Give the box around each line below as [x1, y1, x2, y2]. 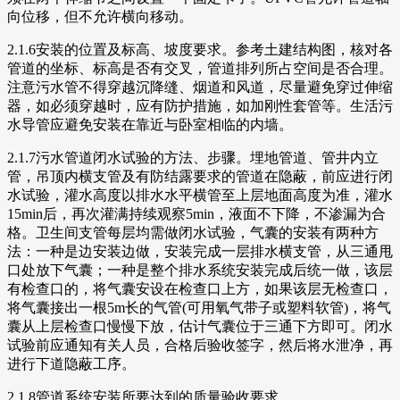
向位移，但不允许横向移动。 [7, 8, 193, 24]
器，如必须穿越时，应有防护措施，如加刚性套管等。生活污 [7, 97, 393, 113]
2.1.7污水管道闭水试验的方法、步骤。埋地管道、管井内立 [7, 149, 379, 165]
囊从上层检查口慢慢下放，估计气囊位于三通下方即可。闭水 [7, 318, 393, 334]
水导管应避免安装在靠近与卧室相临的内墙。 [7, 116, 293, 132]
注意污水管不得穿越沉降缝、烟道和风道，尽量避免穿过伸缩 [7, 79, 393, 95]
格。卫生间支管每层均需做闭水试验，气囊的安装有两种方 [7, 224, 379, 240]
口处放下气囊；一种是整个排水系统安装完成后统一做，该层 [7, 262, 393, 278]
